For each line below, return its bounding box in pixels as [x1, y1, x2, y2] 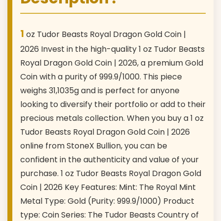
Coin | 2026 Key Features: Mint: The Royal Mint [20, 181, 196, 193]
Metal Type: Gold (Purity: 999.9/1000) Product [20, 195, 194, 207]
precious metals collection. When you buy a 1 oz [20, 112, 204, 124]
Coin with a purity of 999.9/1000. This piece [20, 71, 182, 82]
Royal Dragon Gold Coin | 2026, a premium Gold [20, 57, 203, 69]
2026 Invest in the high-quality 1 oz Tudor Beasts [20, 43, 205, 55]
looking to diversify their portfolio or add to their [20, 98, 206, 110]
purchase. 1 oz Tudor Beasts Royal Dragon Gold [20, 167, 201, 179]
